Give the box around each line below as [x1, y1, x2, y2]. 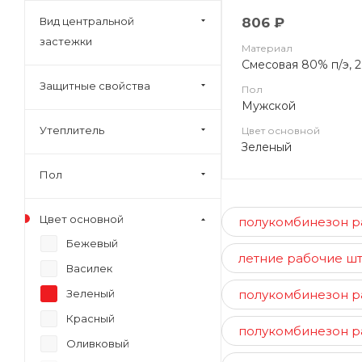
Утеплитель [40, 124, 104, 137]
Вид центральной [40, 15, 134, 27]
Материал [242, 42, 293, 55]
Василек [66, 262, 112, 275]
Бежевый [66, 237, 118, 250]
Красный [66, 312, 115, 325]
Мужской [242, 99, 296, 114]
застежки [40, 35, 92, 48]
